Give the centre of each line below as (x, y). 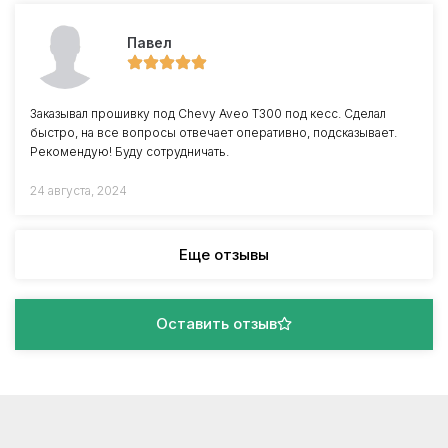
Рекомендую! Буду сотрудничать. (129, 151)
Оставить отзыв (216, 323)
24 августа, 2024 (78, 190)
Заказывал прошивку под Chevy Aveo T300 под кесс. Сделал (208, 113)
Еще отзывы (224, 254)
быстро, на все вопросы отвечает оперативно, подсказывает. (213, 132)
